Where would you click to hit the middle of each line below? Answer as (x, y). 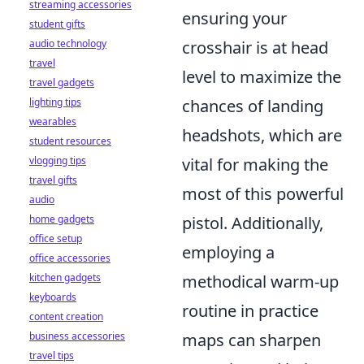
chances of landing (253, 106)
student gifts (57, 24)
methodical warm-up (260, 282)
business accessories (77, 336)
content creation (66, 316)
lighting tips (55, 102)
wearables (53, 121)
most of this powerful (263, 194)
